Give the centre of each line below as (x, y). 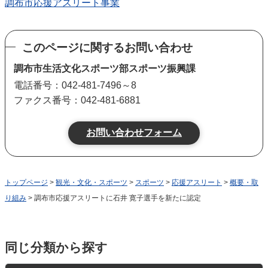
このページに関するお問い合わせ (107, 47)
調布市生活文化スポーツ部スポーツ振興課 (106, 68)
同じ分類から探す (56, 247)
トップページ (26, 182)
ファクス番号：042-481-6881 (77, 100)
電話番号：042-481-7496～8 (75, 85)
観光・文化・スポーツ (92, 182)
